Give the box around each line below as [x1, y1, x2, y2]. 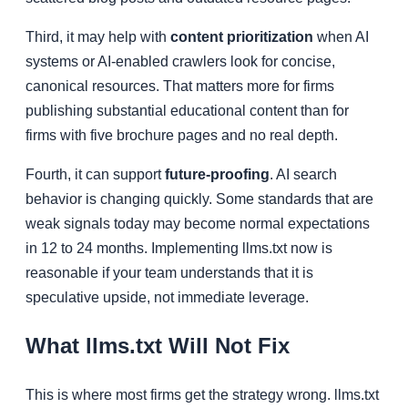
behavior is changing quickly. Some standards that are [25, 191, 373, 208]
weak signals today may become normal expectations [25, 216, 370, 232]
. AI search [270, 167, 337, 183]
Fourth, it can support [25, 167, 165, 183]
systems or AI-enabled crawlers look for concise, [25, 54, 335, 70]
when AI [313, 29, 369, 46]
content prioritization [170, 29, 313, 46]
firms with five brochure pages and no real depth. [25, 127, 338, 144]
